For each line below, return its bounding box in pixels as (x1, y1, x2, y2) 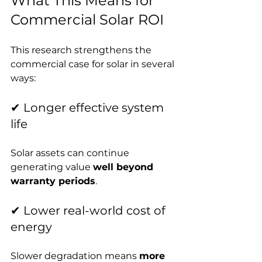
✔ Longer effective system (11, 100, 167, 115)
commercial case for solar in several (11, 58, 177, 70)
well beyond (93, 161, 156, 173)
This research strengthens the (11, 44, 154, 56)
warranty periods (11, 175, 95, 187)
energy (11, 219, 52, 234)
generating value (11, 161, 93, 173)
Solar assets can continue (11, 147, 132, 158)
